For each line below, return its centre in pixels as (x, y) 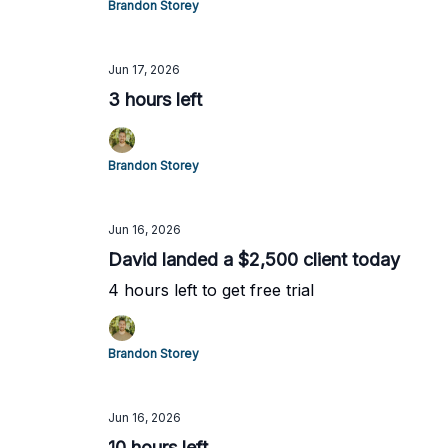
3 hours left (155, 99)
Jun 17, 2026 (144, 69)
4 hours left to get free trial (211, 290)
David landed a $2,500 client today (254, 259)
